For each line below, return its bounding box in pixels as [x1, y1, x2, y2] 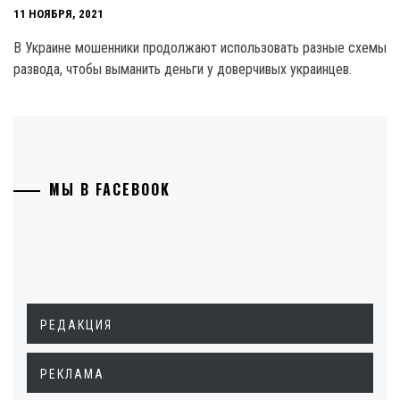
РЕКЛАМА [40, 367, 104, 381]
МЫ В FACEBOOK [49, 179, 171, 200]
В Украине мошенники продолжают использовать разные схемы [13, 39, 387, 56]
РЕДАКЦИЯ [40, 318, 112, 332]
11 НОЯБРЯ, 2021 [13, 7, 104, 21]
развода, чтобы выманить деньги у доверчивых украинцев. [13, 61, 352, 78]
